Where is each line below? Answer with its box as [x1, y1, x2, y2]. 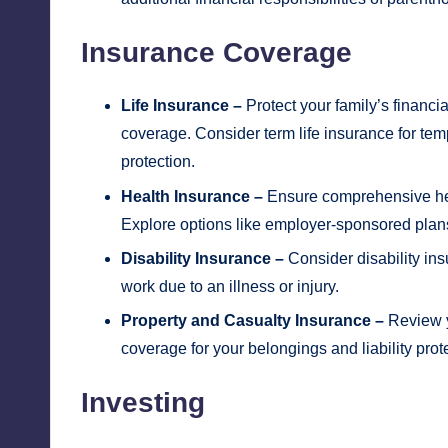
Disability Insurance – [121, 250, 284, 267]
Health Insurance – [121, 187, 263, 205]
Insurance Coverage [81, 37, 352, 69]
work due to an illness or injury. [121, 278, 339, 295]
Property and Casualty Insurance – [121, 312, 384, 330]
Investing [81, 387, 205, 419]
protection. [121, 153, 195, 171]
